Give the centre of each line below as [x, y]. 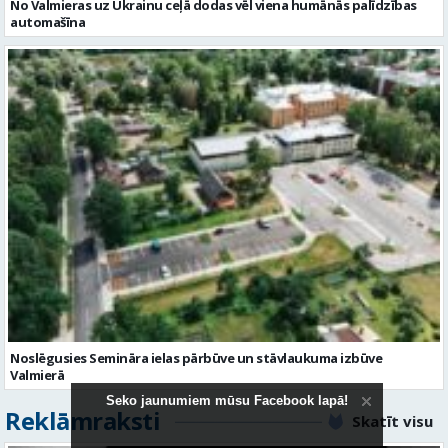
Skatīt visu [392, 304]
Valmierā [37, 258]
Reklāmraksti [82, 304]
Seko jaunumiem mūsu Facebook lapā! [227, 400]
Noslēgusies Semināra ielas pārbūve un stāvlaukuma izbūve [196, 241]
